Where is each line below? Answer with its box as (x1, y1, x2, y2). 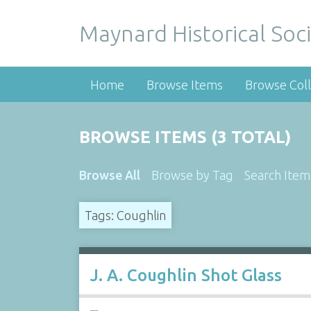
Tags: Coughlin (84, 208, 166, 222)
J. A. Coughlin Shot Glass (90, 266, 282, 285)
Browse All (78, 168, 140, 182)
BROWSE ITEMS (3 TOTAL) (78, 128, 291, 146)
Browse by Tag (151, 168, 233, 182)
